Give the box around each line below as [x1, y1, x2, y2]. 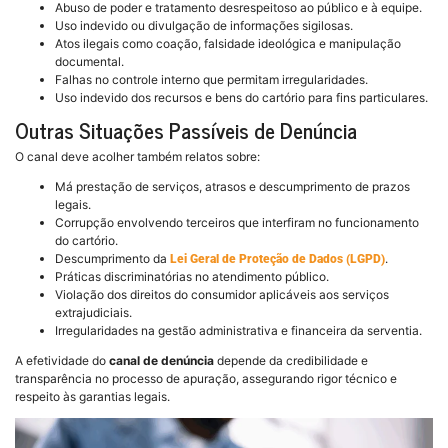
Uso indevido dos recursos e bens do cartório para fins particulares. [55, 90, 428, 106]
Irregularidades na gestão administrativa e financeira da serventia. [55, 323, 422, 339]
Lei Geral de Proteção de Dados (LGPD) [170, 252, 385, 267]
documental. [55, 54, 124, 70]
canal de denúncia [109, 353, 214, 369]
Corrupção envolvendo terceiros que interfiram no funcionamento [55, 215, 419, 231]
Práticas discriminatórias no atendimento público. [55, 269, 329, 285]
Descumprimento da [55, 251, 170, 267]
